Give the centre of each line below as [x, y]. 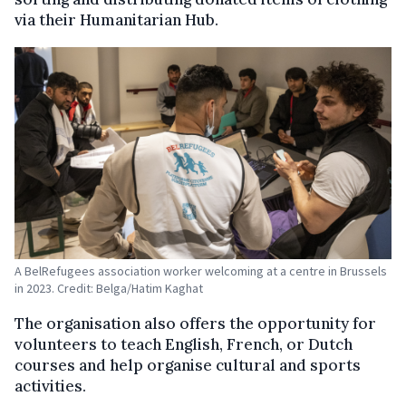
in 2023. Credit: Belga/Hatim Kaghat [109, 288]
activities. [50, 386]
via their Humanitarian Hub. [116, 20]
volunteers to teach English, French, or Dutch [184, 344]
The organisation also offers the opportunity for [195, 324]
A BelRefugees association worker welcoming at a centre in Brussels [201, 271]
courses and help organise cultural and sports [188, 365]
